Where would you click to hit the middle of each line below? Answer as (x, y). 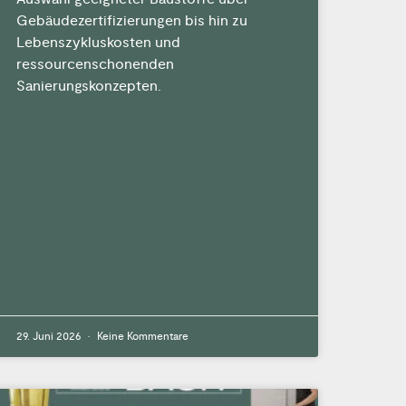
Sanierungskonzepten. (88, 86)
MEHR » (36, 132)
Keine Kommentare (141, 336)
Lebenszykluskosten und (98, 42)
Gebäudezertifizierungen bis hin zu (131, 20)
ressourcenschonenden (95, 64)
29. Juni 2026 (49, 336)
